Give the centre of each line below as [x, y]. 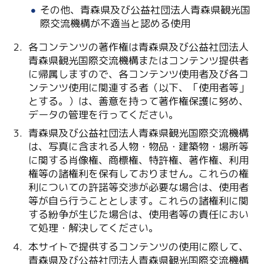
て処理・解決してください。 [93, 228]
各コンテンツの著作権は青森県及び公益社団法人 [138, 47]
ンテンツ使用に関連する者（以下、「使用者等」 [138, 87]
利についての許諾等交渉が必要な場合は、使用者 [138, 187]
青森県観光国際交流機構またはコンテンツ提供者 [138, 60]
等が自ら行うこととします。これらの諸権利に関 [138, 201]
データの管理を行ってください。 [103, 114]
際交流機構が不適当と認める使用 [115, 23]
